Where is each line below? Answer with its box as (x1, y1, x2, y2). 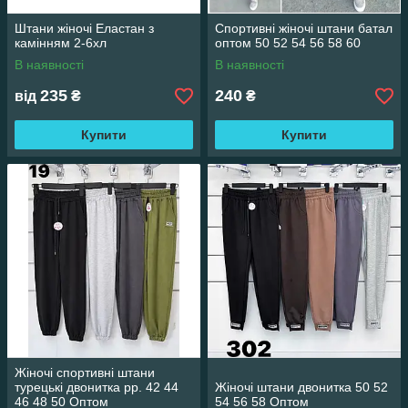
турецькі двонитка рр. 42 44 (15, 380, 178, 394)
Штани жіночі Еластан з (15, 21, 154, 36)
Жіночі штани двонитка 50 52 (215, 380, 388, 394)
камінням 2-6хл (15, 36, 107, 50)
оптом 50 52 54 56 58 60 (215, 36, 361, 50)
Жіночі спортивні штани (15, 365, 155, 380)
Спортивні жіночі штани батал (215, 21, 393, 36)
